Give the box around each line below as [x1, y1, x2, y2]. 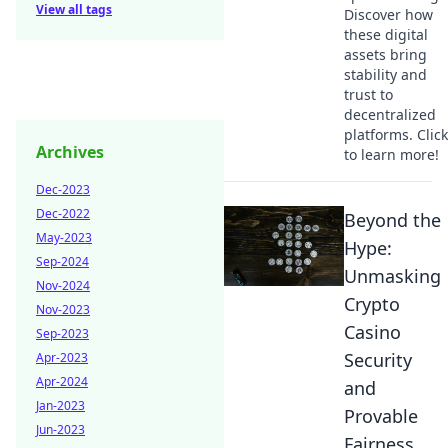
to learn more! [344, 145, 439, 164]
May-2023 [36, 229, 92, 246]
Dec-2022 [36, 205, 90, 222]
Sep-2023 [36, 325, 89, 342]
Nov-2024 [36, 277, 90, 294]
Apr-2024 [36, 373, 88, 390]
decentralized [344, 105, 436, 124]
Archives [36, 141, 104, 163]
